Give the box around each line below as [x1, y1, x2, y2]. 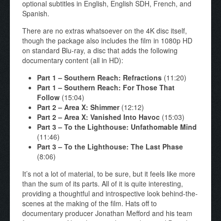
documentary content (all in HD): [22, 55, 123, 65]
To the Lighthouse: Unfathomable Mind [62, 121, 197, 132]
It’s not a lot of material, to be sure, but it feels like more [22, 168, 195, 179]
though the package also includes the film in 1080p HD [22, 35, 192, 45]
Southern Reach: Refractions [62, 72, 162, 82]
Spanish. [22, 8, 49, 18]
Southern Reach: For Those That [62, 82, 175, 92]
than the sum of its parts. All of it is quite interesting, [22, 178, 183, 188]
